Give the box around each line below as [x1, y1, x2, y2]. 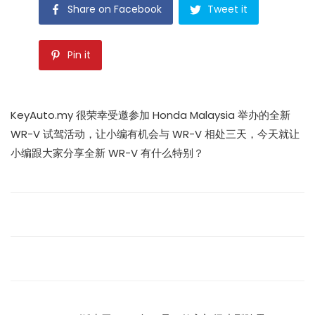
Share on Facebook [67, 1, 162, 16]
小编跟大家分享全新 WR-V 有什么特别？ [11, 145, 204, 160]
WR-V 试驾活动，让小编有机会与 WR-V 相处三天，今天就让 [11, 126, 300, 141]
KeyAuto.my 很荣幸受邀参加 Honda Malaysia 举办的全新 [11, 107, 290, 122]
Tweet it [207, 1, 247, 16]
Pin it [67, 48, 91, 63]
